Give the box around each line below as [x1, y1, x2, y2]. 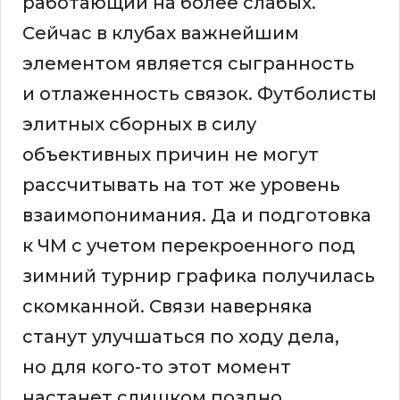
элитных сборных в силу [22, 113, 256, 136]
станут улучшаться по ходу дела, [22, 326, 339, 348]
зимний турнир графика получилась [22, 265, 375, 287]
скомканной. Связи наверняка [22, 296, 312, 318]
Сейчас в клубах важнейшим [22, 22, 299, 45]
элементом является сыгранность [22, 53, 354, 75]
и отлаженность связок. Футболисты [22, 83, 377, 105]
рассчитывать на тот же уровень [22, 174, 340, 196]
